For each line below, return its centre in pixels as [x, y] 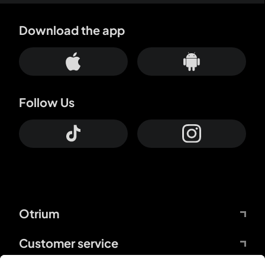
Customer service [69, 243]
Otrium [39, 213]
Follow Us [47, 102]
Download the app [72, 30]
